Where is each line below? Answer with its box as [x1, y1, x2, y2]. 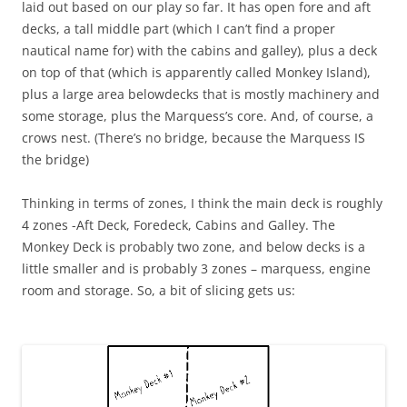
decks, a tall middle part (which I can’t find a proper [22, 19, 335, 37]
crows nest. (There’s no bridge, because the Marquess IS [22, 128, 365, 146]
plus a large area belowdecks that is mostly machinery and [22, 84, 380, 103]
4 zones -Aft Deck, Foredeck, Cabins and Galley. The [22, 215, 335, 233]
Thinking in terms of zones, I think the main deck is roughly [22, 194, 382, 212]
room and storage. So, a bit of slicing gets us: [22, 281, 295, 299]
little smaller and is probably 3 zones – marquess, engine [22, 259, 371, 277]
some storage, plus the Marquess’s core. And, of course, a [22, 106, 373, 124]
